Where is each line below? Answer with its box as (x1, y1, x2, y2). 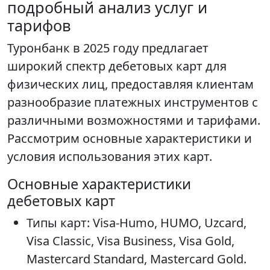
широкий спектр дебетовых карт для (7, 58, 227, 75)
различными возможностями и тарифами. (7, 112, 260, 129)
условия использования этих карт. (7, 148, 212, 165)
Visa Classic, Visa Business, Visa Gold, (27, 233, 234, 250)
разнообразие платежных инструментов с (7, 94, 258, 111)
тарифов (7, 15, 71, 36)
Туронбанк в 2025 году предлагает (7, 40, 209, 57)
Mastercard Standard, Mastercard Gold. (27, 251, 246, 268)
